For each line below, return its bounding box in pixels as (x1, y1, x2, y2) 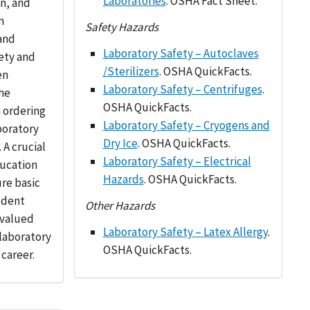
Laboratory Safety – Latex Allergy (102, 224, 268, 239)
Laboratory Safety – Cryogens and (102, 118, 270, 133)
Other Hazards (85, 198, 156, 213)
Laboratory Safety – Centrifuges (102, 82, 262, 97)
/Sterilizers (102, 64, 159, 79)
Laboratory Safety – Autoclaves (102, 46, 259, 61)
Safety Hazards (85, 19, 159, 35)
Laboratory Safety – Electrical (102, 154, 251, 169)
